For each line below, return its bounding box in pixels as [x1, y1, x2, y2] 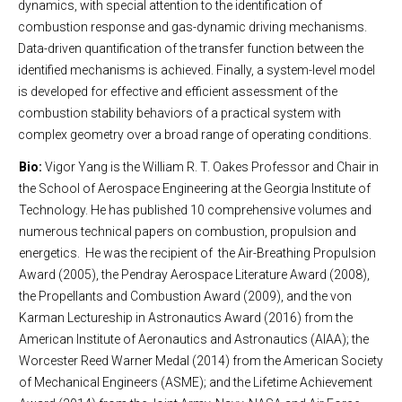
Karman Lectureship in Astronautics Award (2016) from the [19, 310, 353, 325]
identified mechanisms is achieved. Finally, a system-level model [18, 63, 375, 77]
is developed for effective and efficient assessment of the [18, 84, 337, 99]
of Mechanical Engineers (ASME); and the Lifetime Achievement [19, 375, 372, 389]
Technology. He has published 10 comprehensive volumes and [19, 203, 371, 217]
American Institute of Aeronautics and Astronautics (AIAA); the [19, 332, 369, 346]
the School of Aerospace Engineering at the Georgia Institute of [19, 181, 371, 196]
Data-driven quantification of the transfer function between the [18, 41, 363, 56]
